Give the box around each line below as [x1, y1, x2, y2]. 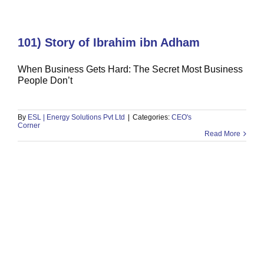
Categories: [132, 113, 171, 121]
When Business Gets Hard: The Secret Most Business [17, 64, 243, 74]
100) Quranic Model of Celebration [36, 87, 188, 99]
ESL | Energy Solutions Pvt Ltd [27, 113, 125, 121]
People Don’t [17, 75, 72, 85]
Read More [204, 130, 241, 138]
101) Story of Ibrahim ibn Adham [17, 36, 200, 49]
